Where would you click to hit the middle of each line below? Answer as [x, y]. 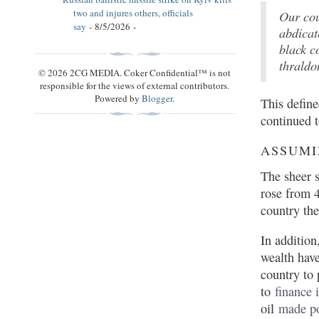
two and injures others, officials [133, 12]
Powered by [119, 98]
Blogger [157, 98]
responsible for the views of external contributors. [135, 85]
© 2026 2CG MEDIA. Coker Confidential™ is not [135, 72]
